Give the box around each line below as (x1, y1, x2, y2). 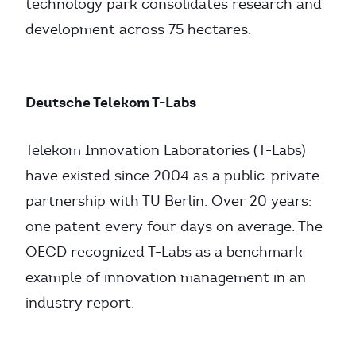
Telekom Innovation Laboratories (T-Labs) (25, 141, 306, 159)
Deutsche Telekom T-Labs (25, 93, 196, 111)
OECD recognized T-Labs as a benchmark (25, 243, 303, 261)
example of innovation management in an (25, 269, 306, 286)
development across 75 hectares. (25, 21, 251, 38)
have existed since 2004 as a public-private (25, 167, 319, 184)
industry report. (25, 294, 134, 311)
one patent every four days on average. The (25, 218, 323, 235)
